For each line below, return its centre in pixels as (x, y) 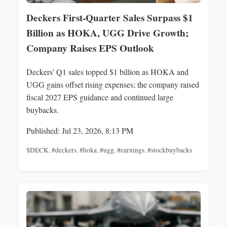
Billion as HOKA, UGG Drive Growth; (107, 33)
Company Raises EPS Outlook (90, 48)
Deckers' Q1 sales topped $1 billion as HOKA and (107, 72)
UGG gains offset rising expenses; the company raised (113, 85)
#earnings (131, 150)
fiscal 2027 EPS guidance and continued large (100, 97)
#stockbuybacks (170, 150)
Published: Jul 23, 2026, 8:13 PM (80, 131)
